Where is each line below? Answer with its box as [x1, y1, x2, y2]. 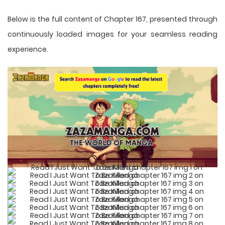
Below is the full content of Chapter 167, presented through [8, 14, 217, 24]
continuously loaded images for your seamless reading [8, 29, 217, 39]
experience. [8, 44, 48, 54]
